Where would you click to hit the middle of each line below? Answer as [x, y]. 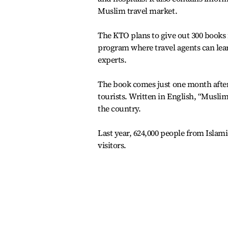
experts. [112, 60]
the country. [119, 108]
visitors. [112, 145]
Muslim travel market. [138, 11]
